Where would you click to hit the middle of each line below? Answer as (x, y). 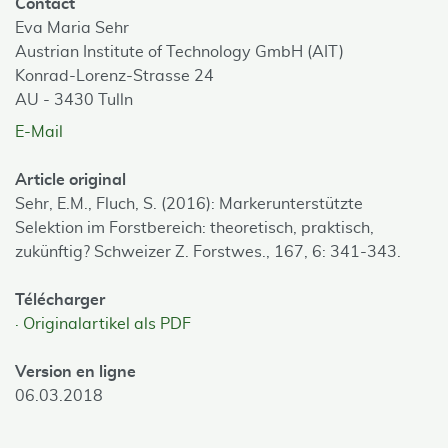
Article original (70, 180)
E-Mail (39, 132)
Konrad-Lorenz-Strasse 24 (114, 76)
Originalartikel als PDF (107, 324)
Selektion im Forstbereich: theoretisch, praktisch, (194, 228)
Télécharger (60, 300)
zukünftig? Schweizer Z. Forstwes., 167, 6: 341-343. (208, 252)
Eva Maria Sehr (72, 28)
